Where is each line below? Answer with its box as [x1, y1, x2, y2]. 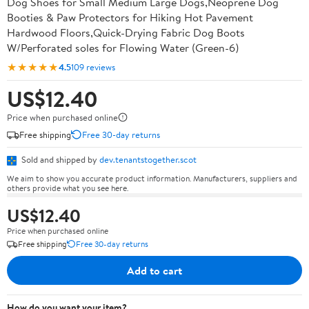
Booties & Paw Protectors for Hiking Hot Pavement [7, 10, 253, 25]
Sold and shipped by [19, 153, 99, 166]
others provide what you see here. [7, 181, 128, 194]
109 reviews [71, 60, 115, 73]
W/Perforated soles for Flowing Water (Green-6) [7, 40, 239, 55]
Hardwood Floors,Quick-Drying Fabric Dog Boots [7, 25, 245, 40]
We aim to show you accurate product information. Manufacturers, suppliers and [7, 172, 297, 184]
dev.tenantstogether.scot [99, 153, 197, 166]
